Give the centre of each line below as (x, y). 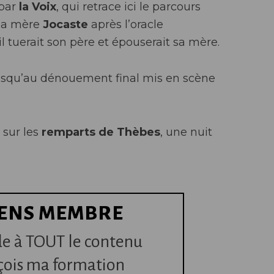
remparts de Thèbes (99, 132)
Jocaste (65, 24)
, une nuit (186, 132)
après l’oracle (126, 24)
